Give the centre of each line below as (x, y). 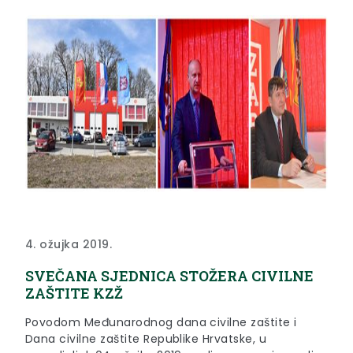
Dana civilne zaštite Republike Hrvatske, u (146, 338)
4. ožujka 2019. (69, 244)
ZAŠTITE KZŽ (74, 293)
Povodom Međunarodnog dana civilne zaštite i (161, 322)
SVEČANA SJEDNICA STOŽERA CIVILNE (169, 275)
